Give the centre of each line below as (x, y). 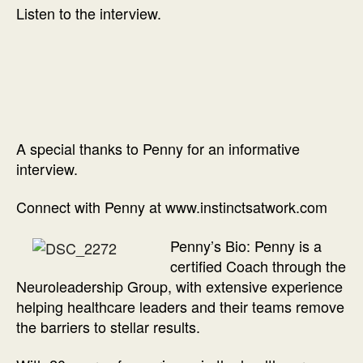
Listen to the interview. (89, 13)
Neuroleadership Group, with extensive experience (179, 286)
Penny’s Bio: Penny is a (246, 245)
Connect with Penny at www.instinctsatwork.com (172, 207)
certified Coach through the (258, 265)
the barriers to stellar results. (108, 326)
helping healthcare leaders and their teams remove (180, 306)
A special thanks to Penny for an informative (158, 148)
